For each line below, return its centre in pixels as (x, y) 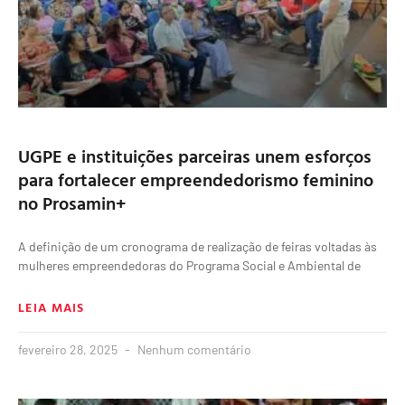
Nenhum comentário (193, 350)
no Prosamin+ (72, 203)
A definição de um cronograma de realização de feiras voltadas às (198, 247)
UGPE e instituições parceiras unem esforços (195, 156)
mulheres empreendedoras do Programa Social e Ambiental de (189, 266)
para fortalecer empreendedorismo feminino (196, 179)
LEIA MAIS (52, 307)
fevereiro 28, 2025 (69, 350)
